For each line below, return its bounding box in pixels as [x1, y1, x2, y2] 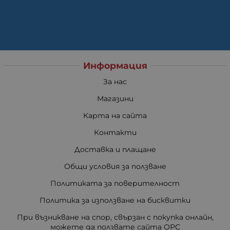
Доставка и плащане [74, 144, 156, 154]
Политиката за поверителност [50, 178, 180, 188]
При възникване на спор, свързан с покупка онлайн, [16, 212, 214, 222]
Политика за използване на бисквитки [40, 195, 190, 205]
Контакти [93, 127, 137, 137]
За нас [103, 76, 127, 86]
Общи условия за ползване [64, 161, 166, 171]
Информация [83, 60, 147, 71]
